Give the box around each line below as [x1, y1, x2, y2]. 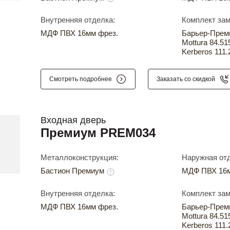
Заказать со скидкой [157, 75, 215, 83]
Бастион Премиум [41, 166, 106, 176]
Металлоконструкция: [41, 153, 119, 162]
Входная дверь [41, 115, 106, 126]
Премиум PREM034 [41, 126, 156, 140]
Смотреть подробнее [49, 75, 112, 83]
